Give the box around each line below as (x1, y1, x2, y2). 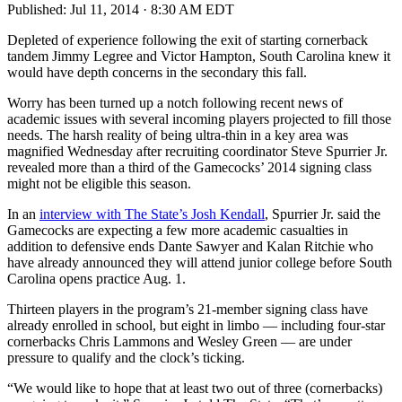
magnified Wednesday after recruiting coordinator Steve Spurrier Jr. (7, 143, 388, 159)
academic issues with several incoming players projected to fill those (7, 110, 391, 127)
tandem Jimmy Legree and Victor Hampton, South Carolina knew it (7, 48, 390, 64)
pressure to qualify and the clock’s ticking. (7, 349, 245, 365)
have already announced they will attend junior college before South (7, 254, 392, 270)
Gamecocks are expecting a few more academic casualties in (7, 222, 348, 238)
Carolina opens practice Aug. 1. (7, 270, 186, 286)
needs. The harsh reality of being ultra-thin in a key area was (7, 127, 348, 143)
